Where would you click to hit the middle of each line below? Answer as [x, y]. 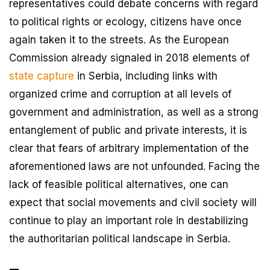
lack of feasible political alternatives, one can [119, 185]
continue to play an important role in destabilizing [129, 221]
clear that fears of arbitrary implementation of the [129, 149]
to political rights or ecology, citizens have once [125, 22]
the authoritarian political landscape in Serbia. [120, 239]
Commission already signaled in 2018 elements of [129, 58]
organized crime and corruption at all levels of [120, 94]
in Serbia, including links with [146, 76]
